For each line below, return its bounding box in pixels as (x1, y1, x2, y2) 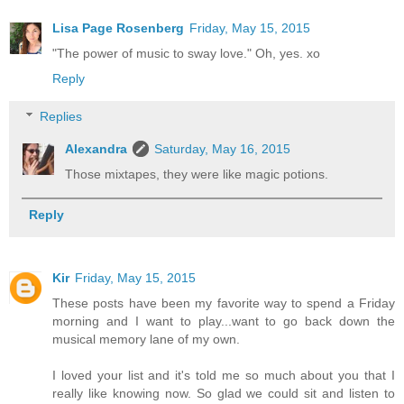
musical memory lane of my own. (52, 332, 240, 347)
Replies (40, 109, 83, 124)
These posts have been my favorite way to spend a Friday (52, 296, 395, 311)
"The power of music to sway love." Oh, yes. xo (52, 46, 320, 61)
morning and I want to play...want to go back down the (52, 314, 395, 329)
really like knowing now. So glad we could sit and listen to (52, 386, 395, 401)
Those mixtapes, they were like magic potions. (65, 167, 329, 182)
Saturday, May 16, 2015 (154, 142, 291, 157)
